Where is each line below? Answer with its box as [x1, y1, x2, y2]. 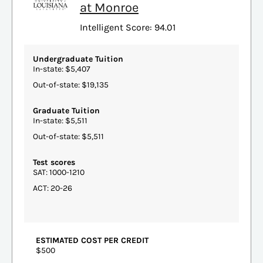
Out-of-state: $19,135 [33, 79, 109, 90]
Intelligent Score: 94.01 [80, 21, 176, 33]
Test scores [33, 157, 75, 167]
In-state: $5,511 [33, 115, 87, 126]
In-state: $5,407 [33, 63, 90, 74]
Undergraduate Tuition [33, 53, 123, 64]
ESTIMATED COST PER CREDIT [36, 235, 149, 245]
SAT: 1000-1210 [33, 167, 85, 177]
